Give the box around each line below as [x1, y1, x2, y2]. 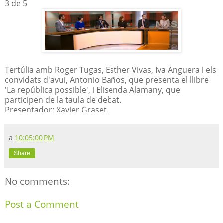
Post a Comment [5, 198, 79, 211]
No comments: [5, 174, 70, 187]
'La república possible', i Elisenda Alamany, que [5, 84, 180, 95]
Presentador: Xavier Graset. [5, 104, 109, 115]
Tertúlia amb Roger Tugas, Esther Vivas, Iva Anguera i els [5, 64, 216, 75]
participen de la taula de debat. [5, 94, 121, 105]
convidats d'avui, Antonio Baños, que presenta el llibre [5, 74, 209, 85]
